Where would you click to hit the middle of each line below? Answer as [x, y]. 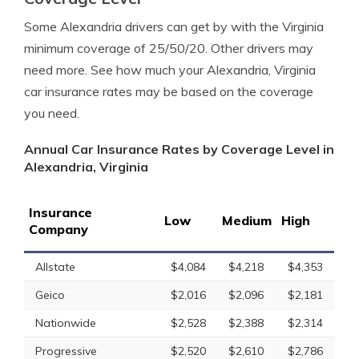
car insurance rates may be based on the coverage [169, 91]
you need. [52, 113]
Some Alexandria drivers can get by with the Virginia [174, 26]
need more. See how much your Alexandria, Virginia [170, 70]
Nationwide [66, 323]
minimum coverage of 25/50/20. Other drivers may [169, 48]
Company [58, 229]
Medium [247, 220]
